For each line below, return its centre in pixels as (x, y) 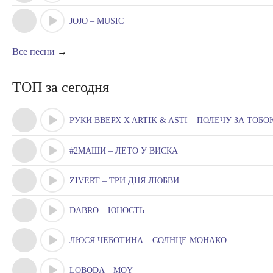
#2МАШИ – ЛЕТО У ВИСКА (124, 151)
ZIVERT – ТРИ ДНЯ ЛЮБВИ (124, 181)
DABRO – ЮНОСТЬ (107, 211)
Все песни (34, 51)
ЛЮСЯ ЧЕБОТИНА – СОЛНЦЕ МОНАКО (148, 240)
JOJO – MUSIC (97, 21)
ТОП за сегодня (61, 87)
